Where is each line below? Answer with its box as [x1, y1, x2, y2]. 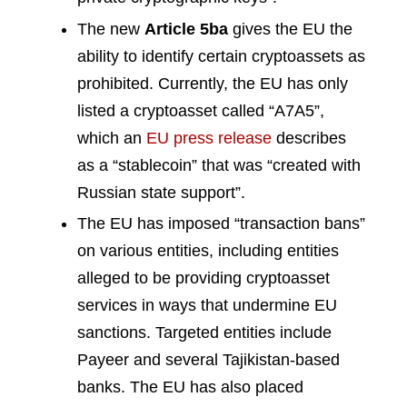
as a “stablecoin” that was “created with [77, 155, 361, 174]
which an [77, 128, 146, 147]
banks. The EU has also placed [77, 378, 303, 397]
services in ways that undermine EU [77, 296, 337, 315]
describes [272, 128, 346, 147]
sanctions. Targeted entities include [77, 323, 332, 342]
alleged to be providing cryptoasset [77, 269, 330, 288]
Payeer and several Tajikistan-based [77, 351, 340, 370]
